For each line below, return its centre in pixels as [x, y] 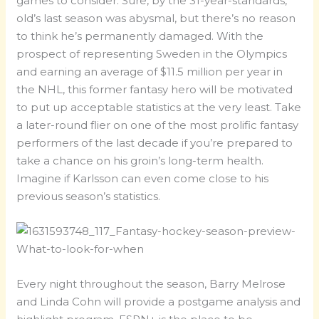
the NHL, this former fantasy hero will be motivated [155, 90]
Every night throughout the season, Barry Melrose [151, 284]
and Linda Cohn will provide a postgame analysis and [159, 302]
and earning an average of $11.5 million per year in [150, 72]
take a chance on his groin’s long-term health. [140, 161]
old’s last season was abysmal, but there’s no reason [156, 19]
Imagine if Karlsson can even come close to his [143, 179]
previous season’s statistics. [89, 197]
